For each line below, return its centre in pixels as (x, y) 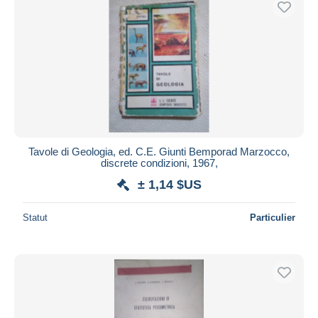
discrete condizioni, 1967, (159, 163)
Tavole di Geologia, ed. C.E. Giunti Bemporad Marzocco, (159, 151)
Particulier (273, 217)
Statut (35, 217)
